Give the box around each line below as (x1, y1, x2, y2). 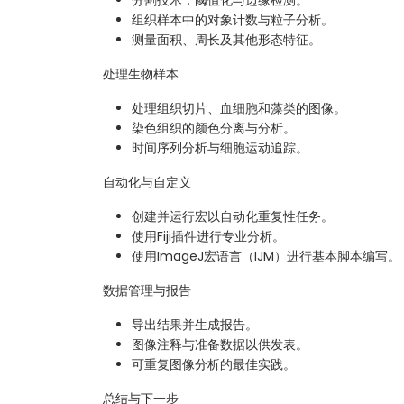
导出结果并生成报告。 (132, 315, 258, 334)
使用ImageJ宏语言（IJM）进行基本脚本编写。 (132, 246, 400, 265)
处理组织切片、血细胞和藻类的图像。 (132, 98, 346, 117)
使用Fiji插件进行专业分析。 (132, 226, 285, 245)
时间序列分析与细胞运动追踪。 (132, 138, 308, 157)
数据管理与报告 (103, 280, 191, 299)
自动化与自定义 (103, 172, 191, 191)
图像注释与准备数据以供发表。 (132, 335, 308, 353)
